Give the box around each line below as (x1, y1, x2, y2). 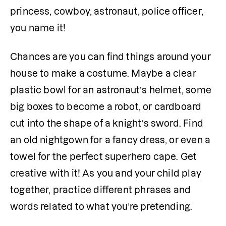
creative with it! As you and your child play (10, 168, 201, 178)
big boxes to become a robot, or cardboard (10, 101, 202, 111)
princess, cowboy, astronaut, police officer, (10, 6, 203, 16)
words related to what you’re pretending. (10, 201, 193, 211)
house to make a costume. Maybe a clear (10, 68, 196, 78)
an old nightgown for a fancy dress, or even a (10, 135, 211, 145)
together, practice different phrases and (10, 185, 191, 195)
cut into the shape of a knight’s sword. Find (10, 118, 203, 128)
